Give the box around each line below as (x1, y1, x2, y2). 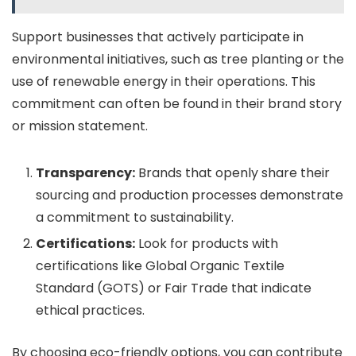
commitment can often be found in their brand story (12, 94, 342, 113)
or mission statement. (12, 116, 148, 135)
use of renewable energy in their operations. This (12, 72, 315, 91)
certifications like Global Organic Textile (36, 256, 284, 275)
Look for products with (135, 234, 278, 253)
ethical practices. (36, 300, 145, 319)
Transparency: (36, 163, 135, 182)
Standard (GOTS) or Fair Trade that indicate (36, 278, 311, 297)
